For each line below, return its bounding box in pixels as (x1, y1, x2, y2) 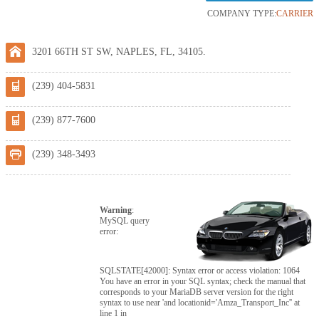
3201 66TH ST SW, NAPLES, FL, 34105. (31, 46, 206, 57)
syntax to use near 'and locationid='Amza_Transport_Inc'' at (100, 298, 300, 308)
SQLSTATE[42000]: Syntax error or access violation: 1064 (100, 266, 300, 276)
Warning (100, 205, 132, 215)
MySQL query (100, 216, 150, 226)
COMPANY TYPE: (207, 9, 277, 19)
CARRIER (276, 9, 314, 19)
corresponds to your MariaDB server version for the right (100, 287, 294, 297)
